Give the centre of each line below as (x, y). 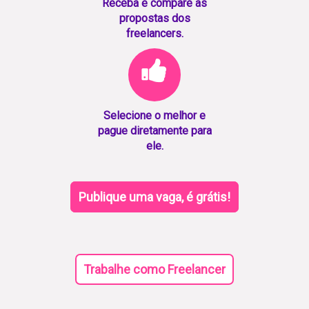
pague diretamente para (154, 131)
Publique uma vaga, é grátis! (154, 197)
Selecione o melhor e (154, 116)
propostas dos (154, 19)
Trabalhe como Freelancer (154, 270)
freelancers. (154, 34)
